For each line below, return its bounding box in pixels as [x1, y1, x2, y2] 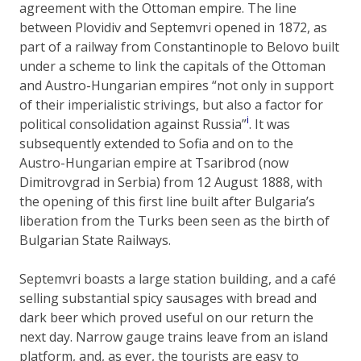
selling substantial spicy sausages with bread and [19, 288, 317, 307]
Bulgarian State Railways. [19, 230, 171, 249]
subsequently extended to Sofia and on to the [19, 134, 293, 152]
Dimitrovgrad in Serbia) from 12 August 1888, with [19, 172, 322, 191]
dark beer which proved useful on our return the [19, 308, 313, 326]
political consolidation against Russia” [19, 114, 247, 133]
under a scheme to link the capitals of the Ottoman [19, 56, 326, 75]
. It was [249, 114, 290, 133]
